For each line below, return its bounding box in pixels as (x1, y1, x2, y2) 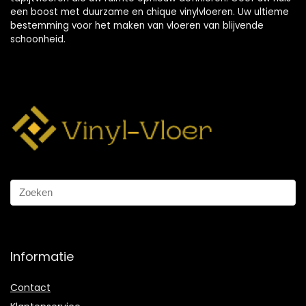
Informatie (10, 247, 74, 265)
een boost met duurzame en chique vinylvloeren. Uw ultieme (10, 5, 289, 18)
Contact (10, 280, 51, 294)
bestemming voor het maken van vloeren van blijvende (10, 18, 264, 32)
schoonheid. (10, 32, 66, 46)
